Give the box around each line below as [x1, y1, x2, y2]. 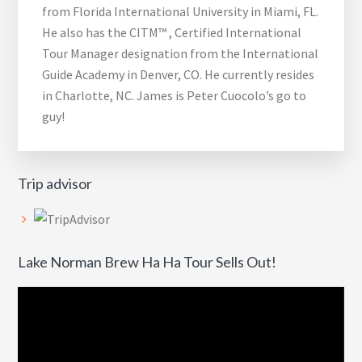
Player [17, 309, 53, 326]
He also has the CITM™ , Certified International [42, 24, 302, 41]
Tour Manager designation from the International [42, 45, 319, 62]
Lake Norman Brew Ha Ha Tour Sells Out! [18, 253, 277, 271]
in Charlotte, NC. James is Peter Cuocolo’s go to [42, 87, 307, 104]
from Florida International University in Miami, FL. [42, 3, 319, 20]
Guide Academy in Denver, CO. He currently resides [42, 66, 315, 83]
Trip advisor [18, 175, 93, 193]
